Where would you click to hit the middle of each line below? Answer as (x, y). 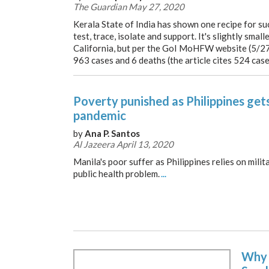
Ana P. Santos (112, 133)
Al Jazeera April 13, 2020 (123, 144)
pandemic (100, 115)
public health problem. (116, 174)
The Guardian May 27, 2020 (129, 7)
